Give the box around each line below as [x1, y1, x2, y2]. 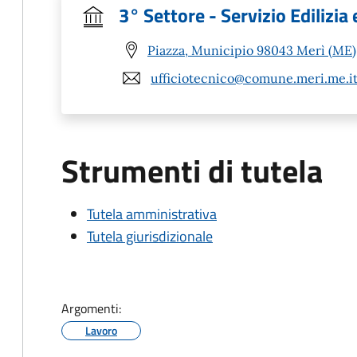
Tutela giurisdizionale [87, 226, 213, 247]
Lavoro [85, 322, 117, 339]
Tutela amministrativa [87, 203, 217, 225]
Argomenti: [61, 299, 121, 318]
